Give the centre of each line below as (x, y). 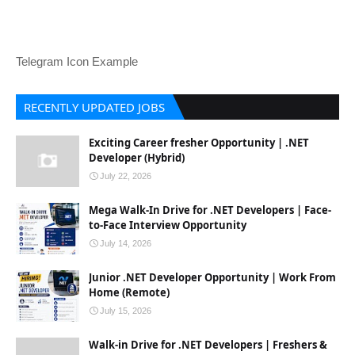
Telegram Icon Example (77, 61)
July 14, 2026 (126, 243)
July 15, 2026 (126, 311)
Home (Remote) (129, 292)
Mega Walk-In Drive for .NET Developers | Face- (210, 210)
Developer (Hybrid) (137, 158)
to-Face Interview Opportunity (168, 225)
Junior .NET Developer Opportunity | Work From (212, 277)
